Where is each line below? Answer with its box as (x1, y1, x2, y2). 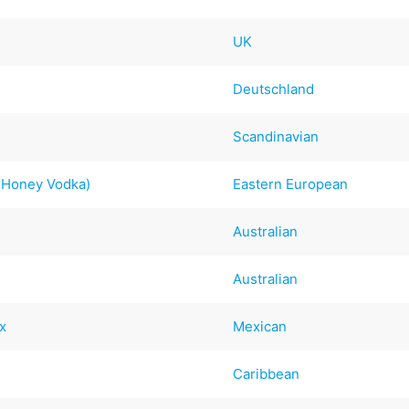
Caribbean (233, 364, 300, 383)
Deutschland (233, 79, 315, 98)
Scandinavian (233, 127, 320, 145)
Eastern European (233, 174, 349, 193)
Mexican (233, 317, 288, 335)
